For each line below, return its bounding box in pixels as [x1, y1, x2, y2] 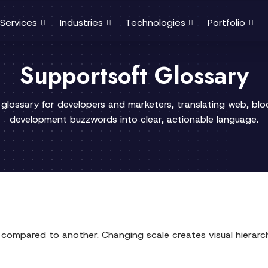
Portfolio [208, 16, 246, 29]
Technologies [125, 16, 185, 29]
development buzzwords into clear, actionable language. [10, 113, 258, 126]
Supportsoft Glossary [19, 58, 249, 93]
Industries [60, 16, 103, 29]
